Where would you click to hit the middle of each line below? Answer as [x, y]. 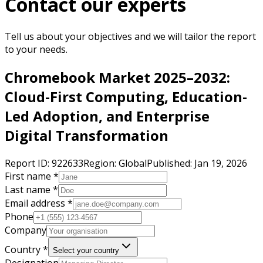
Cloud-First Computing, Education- [126, 96]
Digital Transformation [87, 135]
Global [133, 163]
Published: [171, 163]
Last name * [31, 189]
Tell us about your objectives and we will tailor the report [130, 36]
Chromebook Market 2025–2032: [117, 77]
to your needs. [36, 49]
